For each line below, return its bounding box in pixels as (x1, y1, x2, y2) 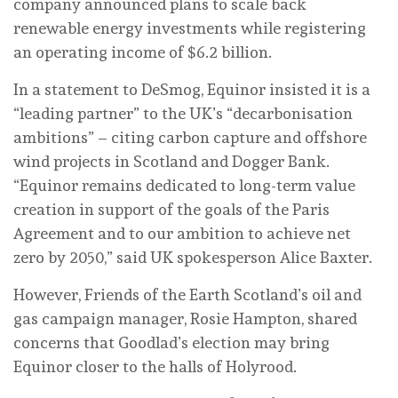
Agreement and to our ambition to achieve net (13, 223, 351, 243)
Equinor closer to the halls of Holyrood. (13, 356, 297, 376)
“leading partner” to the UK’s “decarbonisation (13, 103, 353, 123)
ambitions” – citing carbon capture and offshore (13, 127, 367, 147)
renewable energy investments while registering (13, 18, 366, 37)
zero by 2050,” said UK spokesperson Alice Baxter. (13, 247, 372, 267)
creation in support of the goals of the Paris (13, 199, 330, 219)
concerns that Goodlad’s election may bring (13, 332, 330, 352)
